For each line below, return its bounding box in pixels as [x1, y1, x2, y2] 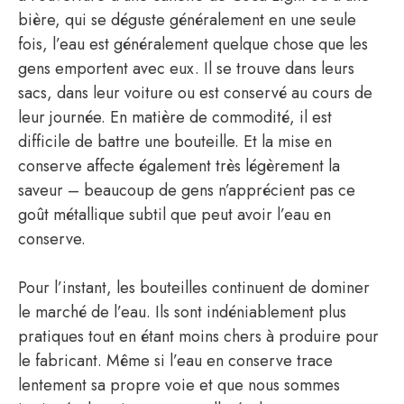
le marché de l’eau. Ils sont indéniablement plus [18, 300, 346, 325]
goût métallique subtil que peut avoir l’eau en [18, 203, 331, 227]
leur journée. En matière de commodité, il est [18, 106, 332, 130]
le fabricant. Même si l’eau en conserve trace [18, 349, 333, 373]
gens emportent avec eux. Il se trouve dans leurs [18, 57, 354, 81]
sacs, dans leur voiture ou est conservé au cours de [18, 81, 372, 106]
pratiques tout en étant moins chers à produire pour [18, 325, 379, 349]
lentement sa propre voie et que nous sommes [18, 373, 340, 398]
